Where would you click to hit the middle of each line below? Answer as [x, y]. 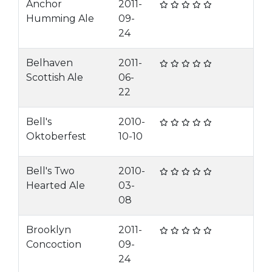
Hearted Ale [56, 185]
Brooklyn [49, 230]
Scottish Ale [55, 77]
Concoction [54, 244]
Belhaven [49, 63]
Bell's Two [50, 171]
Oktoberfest [56, 136]
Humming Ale [60, 19]
